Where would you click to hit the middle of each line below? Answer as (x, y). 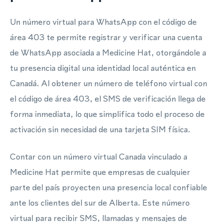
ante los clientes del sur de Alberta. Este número (100, 203)
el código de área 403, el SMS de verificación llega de (108, 99)
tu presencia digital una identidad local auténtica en (103, 68)
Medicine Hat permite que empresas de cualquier (100, 172)
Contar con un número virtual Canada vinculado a (99, 157)
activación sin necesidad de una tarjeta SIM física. (100, 129)
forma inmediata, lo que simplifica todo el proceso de (107, 114)
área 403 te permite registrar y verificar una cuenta (106, 37)
